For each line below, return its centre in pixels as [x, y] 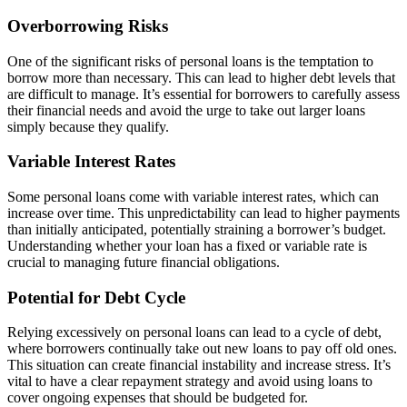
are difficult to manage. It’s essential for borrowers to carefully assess [203, 94]
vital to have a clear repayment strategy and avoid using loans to [190, 382]
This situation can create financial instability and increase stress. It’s [199, 365]
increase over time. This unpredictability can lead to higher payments [203, 213]
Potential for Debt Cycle [96, 297]
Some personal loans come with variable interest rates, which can [193, 197]
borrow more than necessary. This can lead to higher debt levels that [201, 77]
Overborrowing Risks [88, 25]
